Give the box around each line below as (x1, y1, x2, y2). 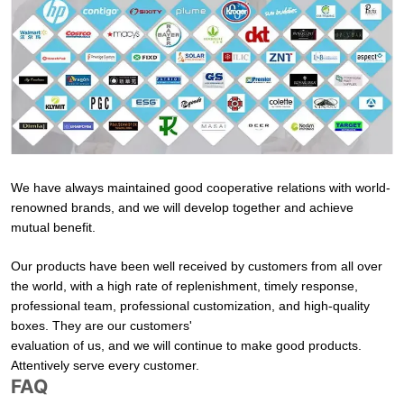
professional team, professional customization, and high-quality (11, 298, 371, 313)
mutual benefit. (11, 219, 96, 234)
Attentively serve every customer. (11, 357, 200, 372)
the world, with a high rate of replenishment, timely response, (11, 278, 359, 293)
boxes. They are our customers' (11, 317, 193, 333)
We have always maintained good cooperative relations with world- (11, 179, 391, 195)
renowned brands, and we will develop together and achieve (11, 199, 354, 215)
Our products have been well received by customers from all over (11, 258, 383, 273)
